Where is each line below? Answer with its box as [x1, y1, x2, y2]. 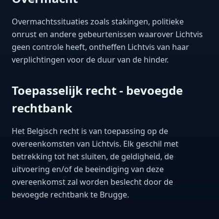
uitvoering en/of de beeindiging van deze [12, 164, 164, 175]
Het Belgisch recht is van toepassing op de [12, 126, 168, 136]
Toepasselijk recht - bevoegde [12, 82, 183, 98]
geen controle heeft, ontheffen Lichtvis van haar [12, 42, 189, 52]
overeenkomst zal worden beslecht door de [12, 176, 173, 187]
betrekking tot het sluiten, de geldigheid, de [12, 151, 174, 162]
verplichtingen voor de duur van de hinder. [12, 54, 169, 65]
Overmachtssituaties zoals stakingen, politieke [12, 16, 184, 27]
